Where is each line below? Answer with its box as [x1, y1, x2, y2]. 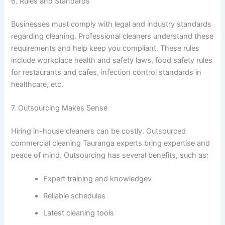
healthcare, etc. [11, 79, 64, 89]
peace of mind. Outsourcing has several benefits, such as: [11, 150, 209, 160]
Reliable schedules [43, 191, 106, 201]
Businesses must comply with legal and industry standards [11, 19, 212, 29]
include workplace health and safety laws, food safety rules [11, 55, 213, 65]
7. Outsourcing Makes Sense [11, 103, 108, 113]
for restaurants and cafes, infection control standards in [11, 67, 202, 77]
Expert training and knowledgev [43, 174, 152, 184]
